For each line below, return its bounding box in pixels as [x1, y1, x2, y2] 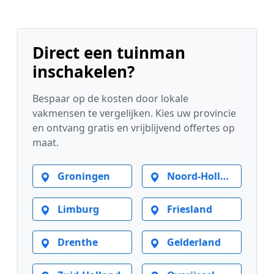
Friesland [165, 202, 212, 216]
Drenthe [55, 235, 98, 249]
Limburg [55, 202, 99, 216]
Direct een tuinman [32, 42, 185, 64]
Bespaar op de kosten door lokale [32, 92, 188, 105]
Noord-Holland [165, 169, 220, 183]
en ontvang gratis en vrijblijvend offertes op [32, 121, 235, 135]
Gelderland [165, 235, 221, 249]
